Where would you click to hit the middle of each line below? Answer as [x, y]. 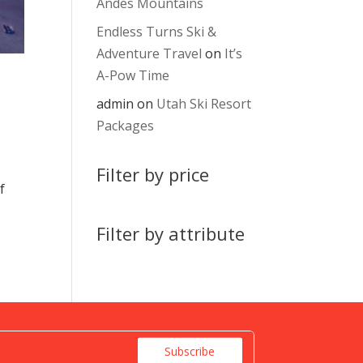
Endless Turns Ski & [157, 32]
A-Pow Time [133, 76]
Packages [126, 126]
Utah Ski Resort [204, 104]
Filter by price [153, 175]
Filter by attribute [171, 234]
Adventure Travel [149, 54]
